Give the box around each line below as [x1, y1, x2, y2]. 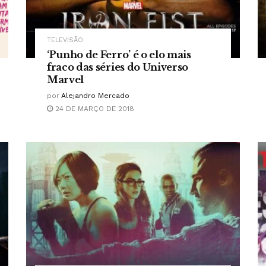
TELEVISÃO [47, 36, 83, 45]
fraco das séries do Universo [47, 61, 189, 74]
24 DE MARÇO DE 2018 [53, 104, 134, 113]
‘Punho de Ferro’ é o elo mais [47, 49, 191, 61]
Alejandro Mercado [61, 91, 129, 100]
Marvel [47, 74, 84, 86]
